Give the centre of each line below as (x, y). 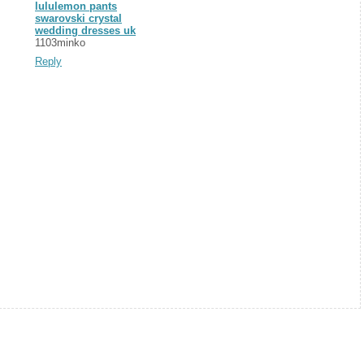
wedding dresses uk (85, 30)
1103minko (60, 42)
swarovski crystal (78, 18)
